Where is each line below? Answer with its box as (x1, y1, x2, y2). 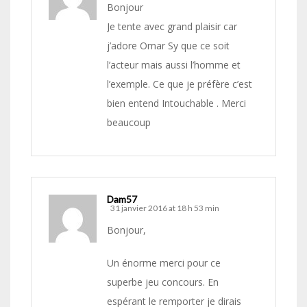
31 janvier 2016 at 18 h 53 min (110, 203, 219, 214)
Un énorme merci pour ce (107, 256, 221, 270)
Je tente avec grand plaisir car (107, 20, 237, 34)
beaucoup (107, 116, 151, 130)
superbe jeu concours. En (107, 275, 219, 289)
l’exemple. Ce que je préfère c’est (107, 77, 252, 91)
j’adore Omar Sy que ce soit (107, 39, 230, 53)
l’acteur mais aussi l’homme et (107, 58, 241, 72)
